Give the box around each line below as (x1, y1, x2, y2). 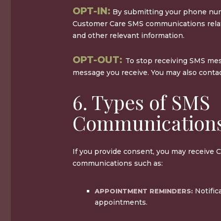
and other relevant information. (73, 31, 184, 40)
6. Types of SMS (73, 88, 210, 115)
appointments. (95, 197, 147, 207)
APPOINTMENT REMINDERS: (95, 187, 195, 195)
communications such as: (73, 158, 163, 168)
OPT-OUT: (73, 54, 125, 66)
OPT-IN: (73, 5, 110, 17)
